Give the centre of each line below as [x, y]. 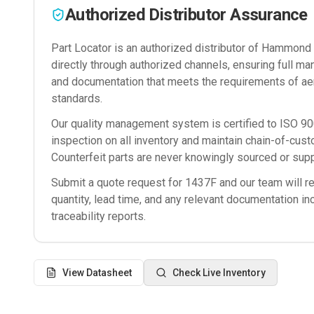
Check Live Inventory [219, 273]
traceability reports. [98, 216]
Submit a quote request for [118, 183]
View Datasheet [97, 273]
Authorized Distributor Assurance [186, 15]
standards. [77, 98]
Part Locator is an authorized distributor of [156, 48]
